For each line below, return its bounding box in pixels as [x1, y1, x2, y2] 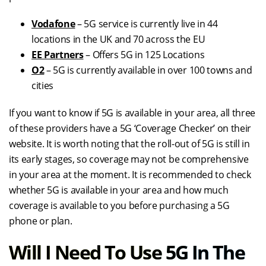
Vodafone [31, 17, 75, 30]
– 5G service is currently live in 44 [75, 17, 218, 30]
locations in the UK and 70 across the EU [31, 33, 205, 46]
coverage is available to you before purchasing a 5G [9, 199, 230, 212]
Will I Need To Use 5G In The [9, 239, 245, 265]
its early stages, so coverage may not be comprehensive [9, 153, 249, 166]
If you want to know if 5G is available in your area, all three [9, 106, 256, 119]
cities [31, 79, 54, 92]
